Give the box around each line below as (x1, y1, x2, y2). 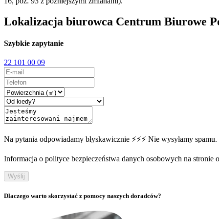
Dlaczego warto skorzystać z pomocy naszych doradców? (4, 192, 161, 199)
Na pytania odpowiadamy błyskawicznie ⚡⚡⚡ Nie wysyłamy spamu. (4, 134, 217, 143)
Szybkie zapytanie (4, 39, 64, 47)
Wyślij (8, 172, 25, 180)
